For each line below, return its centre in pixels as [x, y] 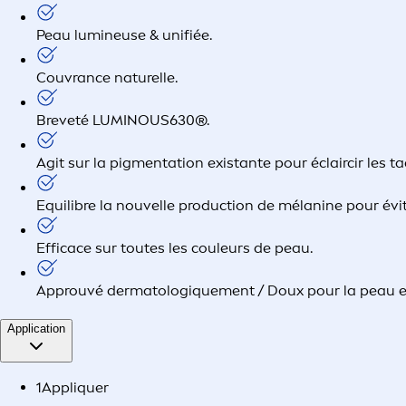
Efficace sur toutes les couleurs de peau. [174, 247]
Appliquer [75, 388]
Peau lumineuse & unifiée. [124, 34]
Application [36, 328]
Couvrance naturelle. [107, 77]
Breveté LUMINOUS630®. [123, 120]
